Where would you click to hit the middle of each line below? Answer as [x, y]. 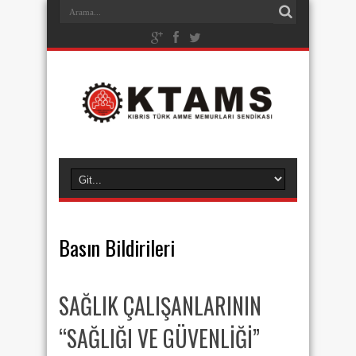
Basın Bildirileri [117, 248]
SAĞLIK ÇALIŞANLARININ [160, 306]
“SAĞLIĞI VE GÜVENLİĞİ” [159, 338]
